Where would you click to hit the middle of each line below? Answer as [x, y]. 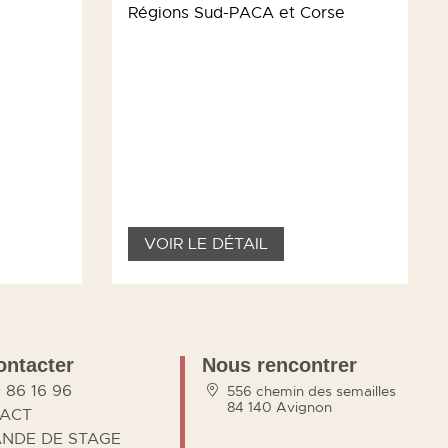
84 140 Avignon [280, 407]
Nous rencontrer [280, 365]
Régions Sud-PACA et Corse [236, 12]
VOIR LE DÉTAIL [206, 244]
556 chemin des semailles [312, 391]
